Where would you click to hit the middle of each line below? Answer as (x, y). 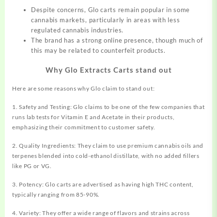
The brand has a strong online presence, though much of (117, 40)
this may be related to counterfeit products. (98, 50)
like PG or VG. (32, 166)
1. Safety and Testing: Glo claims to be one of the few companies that (108, 107)
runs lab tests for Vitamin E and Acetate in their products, (93, 117)
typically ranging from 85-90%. (56, 195)
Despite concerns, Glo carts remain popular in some (111, 9)
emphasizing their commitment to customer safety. (84, 127)
